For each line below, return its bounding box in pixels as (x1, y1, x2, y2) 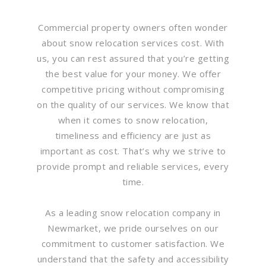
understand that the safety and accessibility (37, 252, 229, 265)
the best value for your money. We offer (45, 67, 221, 80)
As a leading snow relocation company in (45, 206, 221, 218)
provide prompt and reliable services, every (37, 160, 229, 172)
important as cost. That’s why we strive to (40, 144, 226, 157)
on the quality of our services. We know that (37, 98, 229, 110)
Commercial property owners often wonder (38, 21, 228, 33)
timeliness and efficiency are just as (55, 129, 211, 141)
